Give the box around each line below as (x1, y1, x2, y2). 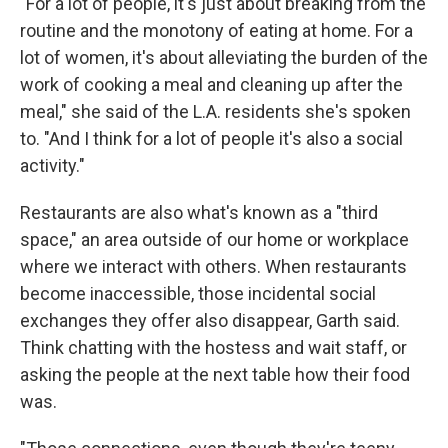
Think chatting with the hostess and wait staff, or (20, 337, 407, 359)
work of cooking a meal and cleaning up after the (20, 74, 403, 96)
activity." (20, 155, 85, 177)
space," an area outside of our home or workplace (20, 229, 409, 251)
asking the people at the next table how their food (20, 364, 410, 386)
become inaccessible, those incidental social (20, 283, 376, 305)
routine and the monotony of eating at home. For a (20, 20, 413, 42)
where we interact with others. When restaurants (20, 256, 407, 278)
